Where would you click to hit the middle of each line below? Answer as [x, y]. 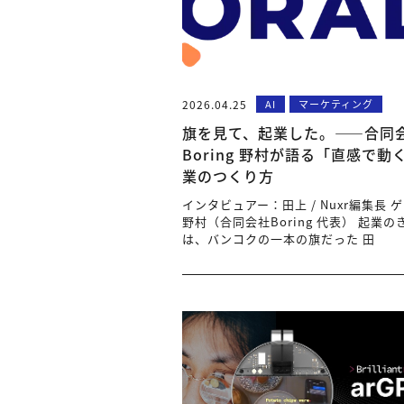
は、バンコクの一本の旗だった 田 [279, 239]
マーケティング [336, 104]
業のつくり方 [228, 176]
